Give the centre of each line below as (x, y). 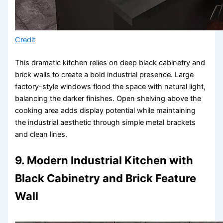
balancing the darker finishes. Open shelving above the (108, 99)
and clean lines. (41, 135)
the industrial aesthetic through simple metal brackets (106, 123)
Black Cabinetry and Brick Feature (106, 178)
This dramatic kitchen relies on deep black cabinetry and (110, 63)
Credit (25, 40)
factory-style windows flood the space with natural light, (111, 87)
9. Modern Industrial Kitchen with (104, 160)
